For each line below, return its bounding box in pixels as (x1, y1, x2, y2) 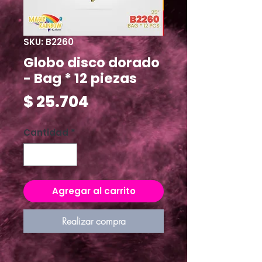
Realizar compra (61, 214, 126, 227)
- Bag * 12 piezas (23, 69, 137, 88)
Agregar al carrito (51, 184, 136, 197)
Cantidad (23, 126, 68, 139)
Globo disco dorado (23, 53, 160, 73)
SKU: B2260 (23, 36, 74, 49)
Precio (88, 91, 139, 112)
